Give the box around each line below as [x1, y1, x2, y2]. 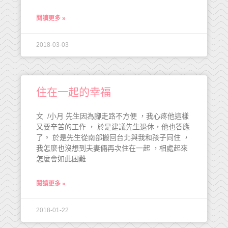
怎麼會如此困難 [36, 155, 86, 163]
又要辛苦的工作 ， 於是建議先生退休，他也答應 [36, 123, 190, 131]
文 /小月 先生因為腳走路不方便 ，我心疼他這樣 [36, 112, 189, 120]
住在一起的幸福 [36, 86, 111, 98]
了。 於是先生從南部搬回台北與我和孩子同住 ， [36, 133, 190, 141]
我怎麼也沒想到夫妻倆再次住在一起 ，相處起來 [36, 144, 188, 152]
